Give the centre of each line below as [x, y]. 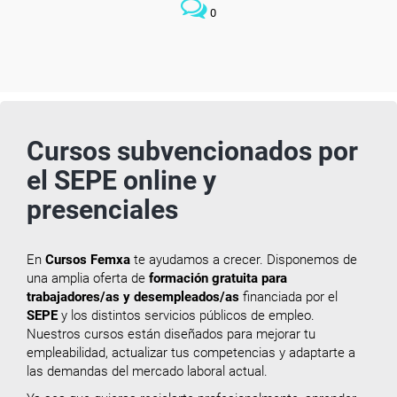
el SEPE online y [121, 181]
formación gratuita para [218, 279]
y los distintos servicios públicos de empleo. [186, 316]
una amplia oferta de [88, 279]
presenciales [102, 210]
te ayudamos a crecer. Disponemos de [245, 260]
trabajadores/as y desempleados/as [133, 297]
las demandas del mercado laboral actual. [147, 372]
